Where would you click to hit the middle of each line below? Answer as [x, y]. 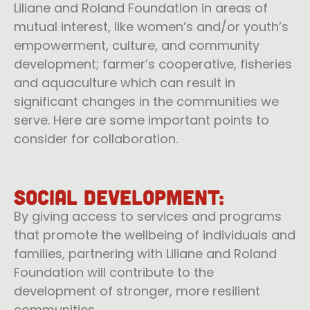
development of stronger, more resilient [137, 291]
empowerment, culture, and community [137, 46]
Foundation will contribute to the [114, 272]
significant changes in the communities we [146, 102]
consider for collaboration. [96, 139]
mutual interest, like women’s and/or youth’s [151, 27]
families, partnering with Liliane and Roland [145, 253]
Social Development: [119, 196]
